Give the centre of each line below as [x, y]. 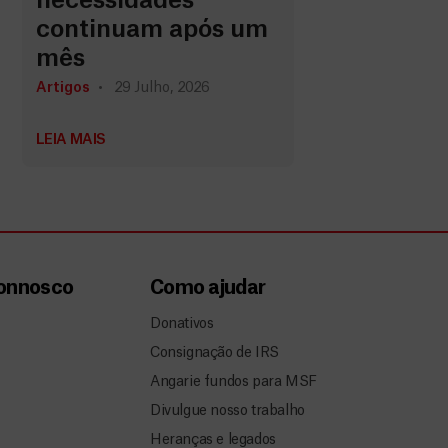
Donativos [181, 323]
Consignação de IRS [214, 352]
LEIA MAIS [70, 140]
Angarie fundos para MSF [233, 382]
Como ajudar [207, 289]
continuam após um [151, 30]
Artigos [62, 88]
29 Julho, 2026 [161, 88]
